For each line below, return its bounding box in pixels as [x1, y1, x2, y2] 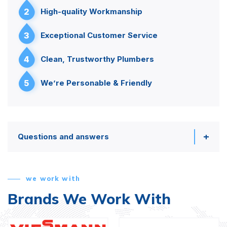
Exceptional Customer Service [41, 30, 158, 40]
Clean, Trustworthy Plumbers [41, 54, 154, 64]
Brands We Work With [8, 189, 171, 208]
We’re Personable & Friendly [41, 78, 152, 88]
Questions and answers [18, 131, 109, 141]
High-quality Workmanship [41, 6, 142, 16]
